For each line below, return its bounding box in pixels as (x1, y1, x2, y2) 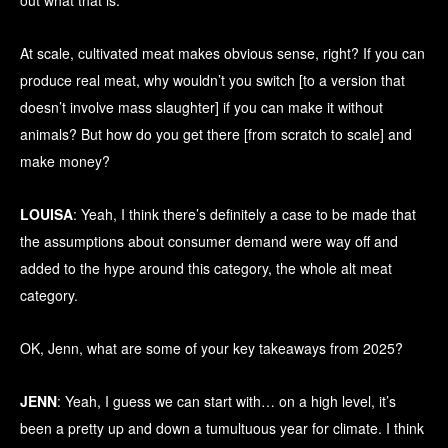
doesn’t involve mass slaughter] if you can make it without (20, 97, 383, 118)
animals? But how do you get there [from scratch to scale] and (20, 124, 412, 145)
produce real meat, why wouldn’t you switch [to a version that (20, 70, 405, 91)
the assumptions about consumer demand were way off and (20, 231, 398, 252)
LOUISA (20, 204, 73, 225)
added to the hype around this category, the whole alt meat (20, 258, 392, 279)
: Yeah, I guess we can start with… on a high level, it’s (57, 391, 396, 412)
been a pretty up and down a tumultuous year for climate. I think (20, 418, 424, 439)
